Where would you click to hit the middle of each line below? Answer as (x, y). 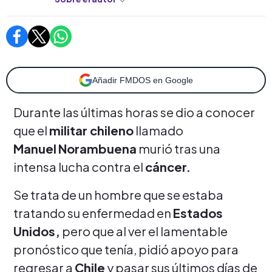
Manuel (35, 148)
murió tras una (178, 148)
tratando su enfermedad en (93, 212)
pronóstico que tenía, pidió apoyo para (126, 249)
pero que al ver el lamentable (144, 231)
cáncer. (168, 166)
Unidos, (37, 231)
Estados (198, 212)
